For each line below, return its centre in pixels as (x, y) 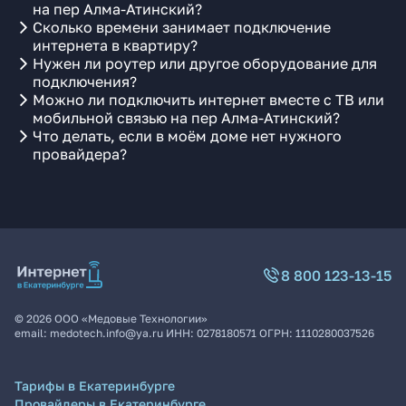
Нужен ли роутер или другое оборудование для (205, 63)
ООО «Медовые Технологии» (131, 319)
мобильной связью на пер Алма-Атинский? (186, 118)
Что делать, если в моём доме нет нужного (187, 136)
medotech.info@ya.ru (106, 333)
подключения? (85, 82)
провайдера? (80, 154)
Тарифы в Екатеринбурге (95, 386)
